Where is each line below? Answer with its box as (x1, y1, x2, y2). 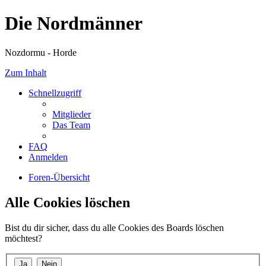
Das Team (52, 119, 90, 130)
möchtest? (5, 233, 42, 243)
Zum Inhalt (5, 67, 46, 78)
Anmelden (28, 151, 68, 162)
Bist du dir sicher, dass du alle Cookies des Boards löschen (5, 222, 224, 233)
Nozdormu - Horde (5, 47, 77, 58)
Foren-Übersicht (28, 172, 90, 182)
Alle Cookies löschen (5, 194, 130, 210)
